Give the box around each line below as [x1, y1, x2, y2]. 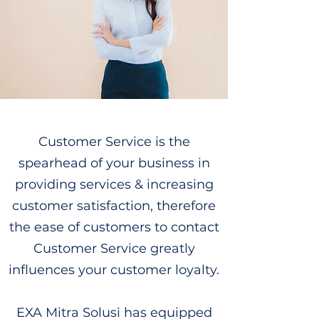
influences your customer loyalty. [9, 262, 219, 278]
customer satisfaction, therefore [12, 198, 216, 214]
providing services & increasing [14, 177, 214, 192]
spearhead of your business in [18, 155, 210, 171]
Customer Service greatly [33, 241, 195, 256]
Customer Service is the [38, 134, 190, 150]
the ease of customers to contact [9, 219, 219, 235]
